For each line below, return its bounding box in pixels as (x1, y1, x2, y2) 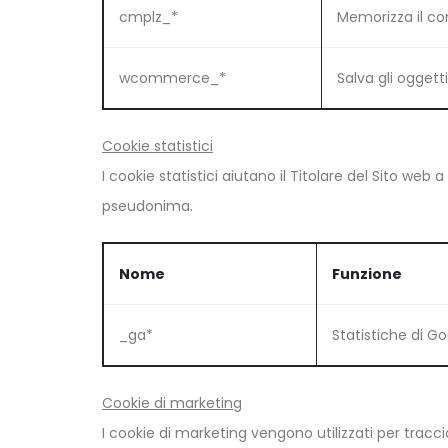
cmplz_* (119, 6, 178, 27)
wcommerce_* (119, 67, 226, 88)
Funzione (332, 263, 402, 284)
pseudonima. (102, 195, 193, 216)
